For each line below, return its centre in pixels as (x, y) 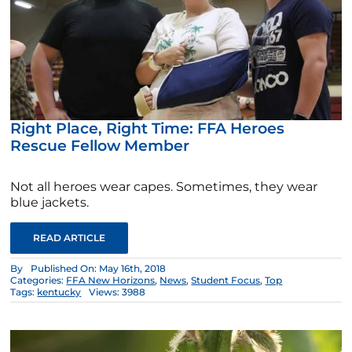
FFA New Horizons (111, 280)
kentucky (59, 291)
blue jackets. (50, 202)
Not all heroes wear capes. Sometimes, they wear (164, 186)
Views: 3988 (117, 291)
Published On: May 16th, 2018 (99, 268)
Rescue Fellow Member (100, 145)
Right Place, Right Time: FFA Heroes (148, 128)
